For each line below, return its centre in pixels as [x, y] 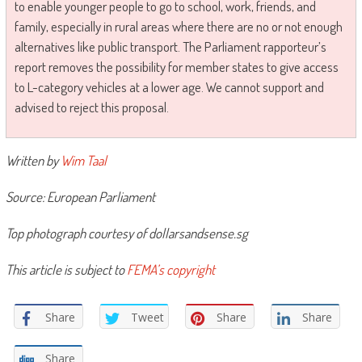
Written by [33, 161]
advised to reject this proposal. [91, 107]
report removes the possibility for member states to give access [176, 67]
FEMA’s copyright [170, 270]
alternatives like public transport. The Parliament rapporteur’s [170, 47]
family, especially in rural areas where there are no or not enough [178, 27]
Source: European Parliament [80, 197]
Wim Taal [83, 161]
